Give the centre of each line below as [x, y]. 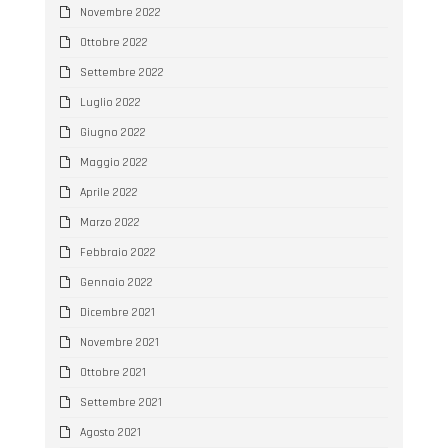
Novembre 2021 [119, 342]
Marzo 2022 [109, 222]
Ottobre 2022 [113, 42]
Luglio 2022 [110, 102]
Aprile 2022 [108, 192]
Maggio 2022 [113, 162]
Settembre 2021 [120, 402]
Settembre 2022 [121, 72]
